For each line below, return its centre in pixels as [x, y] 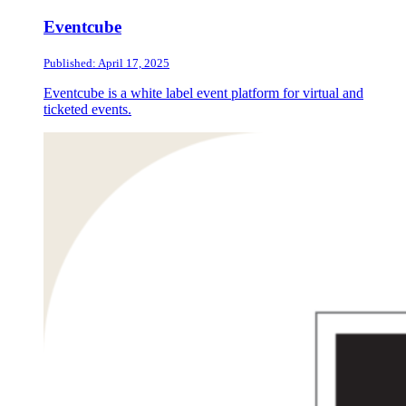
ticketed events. [87, 109]
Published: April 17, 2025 [106, 63]
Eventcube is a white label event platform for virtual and [203, 92]
